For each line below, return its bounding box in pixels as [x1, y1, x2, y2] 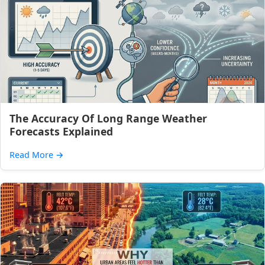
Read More [9, 149, 56, 160]
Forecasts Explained [9, 124, 113, 138]
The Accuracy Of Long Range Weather [9, 111, 207, 125]
